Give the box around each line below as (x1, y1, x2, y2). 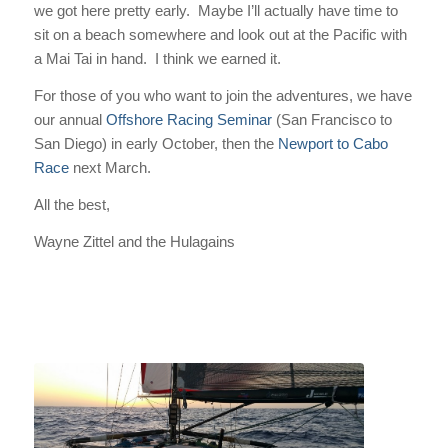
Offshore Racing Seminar (105, 111, 272, 129)
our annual (33, 111, 106, 129)
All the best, (33, 195, 110, 213)
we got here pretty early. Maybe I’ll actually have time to (33, 2, 398, 20)
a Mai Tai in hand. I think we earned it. (33, 50, 281, 68)
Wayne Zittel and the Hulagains (33, 232, 235, 250)
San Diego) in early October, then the (33, 135, 278, 153)
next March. (68, 159, 151, 177)
